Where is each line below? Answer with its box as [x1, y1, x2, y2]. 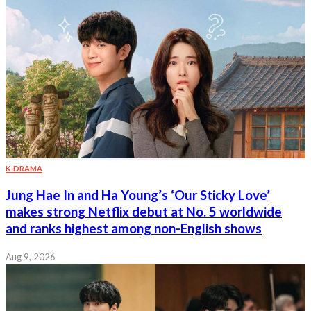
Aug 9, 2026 [6, 251, 56, 262]
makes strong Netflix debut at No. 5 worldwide [6, 203, 282, 219]
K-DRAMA [6, 164, 42, 174]
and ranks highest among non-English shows [6, 220, 262, 236]
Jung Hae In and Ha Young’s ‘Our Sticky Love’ [6, 187, 270, 203]
